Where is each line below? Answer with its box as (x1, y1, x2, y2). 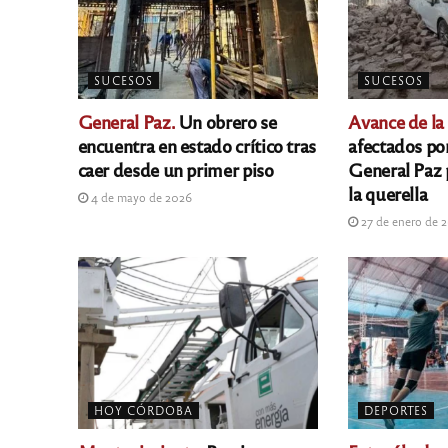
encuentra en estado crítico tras (77, 133, 316, 158)
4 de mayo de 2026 (87, 189, 192, 206)
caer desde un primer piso (77, 157, 274, 182)
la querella (348, 181, 428, 206)
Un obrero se (174, 109, 277, 134)
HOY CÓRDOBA (93, 403, 193, 418)
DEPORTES (364, 403, 429, 418)
